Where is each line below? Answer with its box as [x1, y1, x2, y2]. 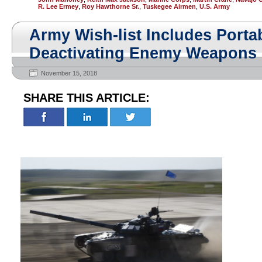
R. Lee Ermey [38, 3, 78, 10]
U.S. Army [199, 3, 230, 10]
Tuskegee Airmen [143, 3, 196, 10]
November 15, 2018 [41, 70, 97, 77]
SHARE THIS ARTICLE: [23, 91, 150, 104]
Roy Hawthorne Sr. [82, 3, 139, 10]
